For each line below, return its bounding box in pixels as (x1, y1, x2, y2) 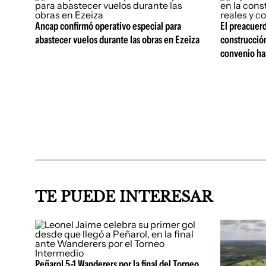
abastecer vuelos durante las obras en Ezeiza (35, 33, 199, 46)
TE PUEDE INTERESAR (35, 188, 213, 205)
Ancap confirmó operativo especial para (35, 20, 181, 33)
